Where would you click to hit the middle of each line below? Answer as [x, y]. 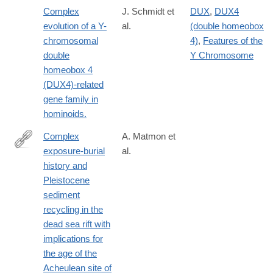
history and [65, 166]
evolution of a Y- [75, 26]
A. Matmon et [149, 136]
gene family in [71, 99]
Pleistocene [66, 180]
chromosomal [71, 41]
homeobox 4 [68, 70]
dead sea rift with [77, 224]
